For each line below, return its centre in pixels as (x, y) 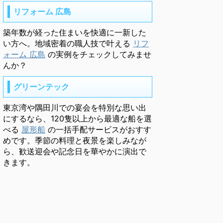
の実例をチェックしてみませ (98, 54)
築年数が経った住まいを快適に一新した (75, 32)
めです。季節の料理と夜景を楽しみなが (75, 140)
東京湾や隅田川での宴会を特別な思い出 (75, 108)
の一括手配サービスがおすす (98, 129)
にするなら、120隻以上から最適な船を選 (77, 118)
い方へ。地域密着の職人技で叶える (68, 43)
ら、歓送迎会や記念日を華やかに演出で (75, 151)
